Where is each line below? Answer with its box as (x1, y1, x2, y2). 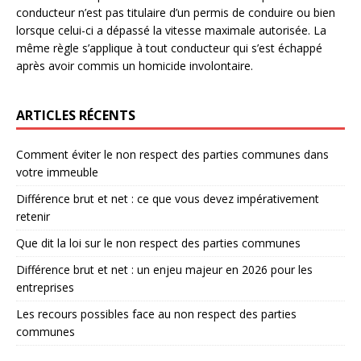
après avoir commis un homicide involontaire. (16, 57, 253, 73)
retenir (16, 208, 50, 224)
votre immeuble (16, 164, 98, 180)
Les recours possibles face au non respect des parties (16, 305, 297, 322)
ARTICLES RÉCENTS (16, 106, 135, 124)
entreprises (16, 279, 74, 295)
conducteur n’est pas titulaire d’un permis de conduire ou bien (16, 4, 335, 20)
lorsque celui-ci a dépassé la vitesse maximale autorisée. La (16, 22, 326, 38)
